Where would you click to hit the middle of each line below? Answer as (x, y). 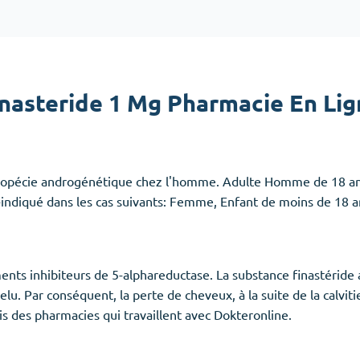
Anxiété (212, 126)
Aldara (206, 53)
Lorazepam (217, 180)
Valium (207, 200)
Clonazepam (221, 160)
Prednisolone (223, 74)
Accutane (214, 33)
